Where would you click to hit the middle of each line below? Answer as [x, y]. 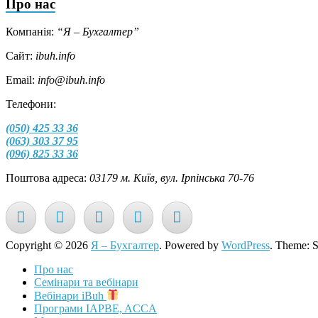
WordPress [246, 246]
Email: [22, 79]
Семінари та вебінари [86, 283]
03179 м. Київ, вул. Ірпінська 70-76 [172, 177]
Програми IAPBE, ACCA [95, 308]
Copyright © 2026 [48, 246]
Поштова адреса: [48, 177]
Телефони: [31, 104]
